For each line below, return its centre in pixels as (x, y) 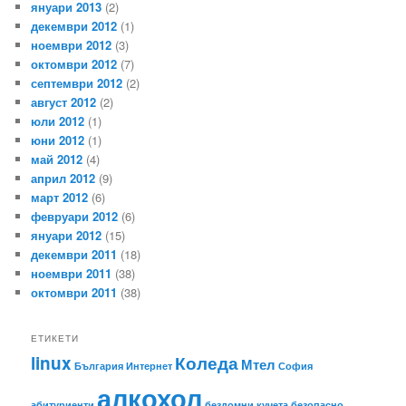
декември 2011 (74, 255)
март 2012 (60, 198)
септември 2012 (77, 83)
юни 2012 (58, 140)
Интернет (150, 365)
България (99, 365)
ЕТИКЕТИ (55, 338)
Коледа (207, 362)
